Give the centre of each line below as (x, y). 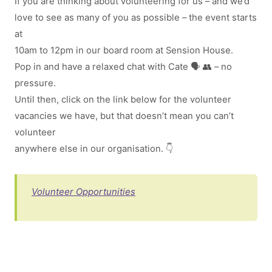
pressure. (35, 83)
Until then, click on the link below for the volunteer (123, 100)
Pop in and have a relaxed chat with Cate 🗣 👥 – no (123, 67)
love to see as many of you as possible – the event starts (136, 18)
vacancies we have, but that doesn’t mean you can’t (124, 116)
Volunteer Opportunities (83, 192)
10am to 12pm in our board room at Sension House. (124, 50)
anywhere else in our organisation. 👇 (94, 149)
